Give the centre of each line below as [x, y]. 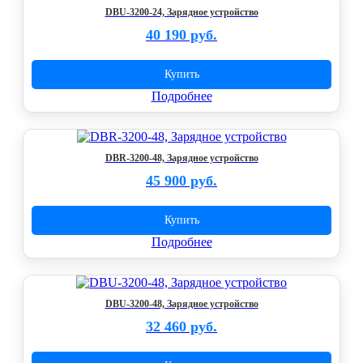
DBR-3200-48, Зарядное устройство [181, 158]
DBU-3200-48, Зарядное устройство [181, 304]
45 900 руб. [181, 181]
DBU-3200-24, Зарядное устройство [181, 12]
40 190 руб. [181, 35]
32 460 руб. [181, 327]
